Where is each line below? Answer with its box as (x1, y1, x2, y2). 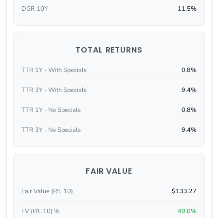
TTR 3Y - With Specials (21, 86, 87, 95)
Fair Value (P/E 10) (21, 187, 73, 196)
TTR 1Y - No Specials (21, 105, 81, 114)
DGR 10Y (21, 4, 48, 13)
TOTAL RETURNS (75, 44, 143, 56)
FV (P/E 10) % (21, 207, 60, 216)
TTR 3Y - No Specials (21, 125, 81, 134)
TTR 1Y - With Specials (21, 66, 87, 75)
